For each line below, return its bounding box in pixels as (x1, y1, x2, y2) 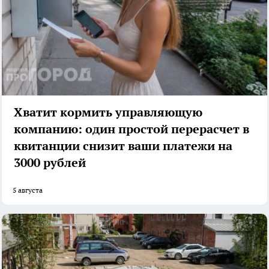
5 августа (13, 185, 43, 195)
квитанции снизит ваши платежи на (14, 138, 232, 154)
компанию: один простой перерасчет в (14, 121, 249, 137)
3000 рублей (14, 154, 86, 171)
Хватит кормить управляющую (14, 104, 202, 120)
